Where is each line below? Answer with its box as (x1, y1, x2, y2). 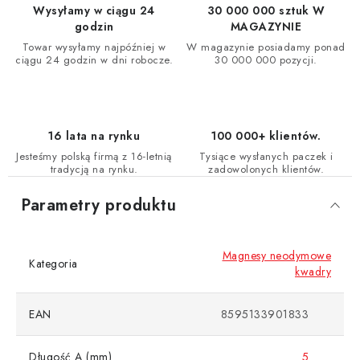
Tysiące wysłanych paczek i (198, 149, 333, 165)
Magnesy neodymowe (222, 247, 331, 264)
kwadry (295, 264, 331, 280)
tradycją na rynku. (50, 162, 138, 178)
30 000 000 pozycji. (215, 52, 317, 68)
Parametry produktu (21, 194, 176, 218)
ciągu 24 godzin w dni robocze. (15, 52, 173, 68)
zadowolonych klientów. (208, 162, 324, 178)
